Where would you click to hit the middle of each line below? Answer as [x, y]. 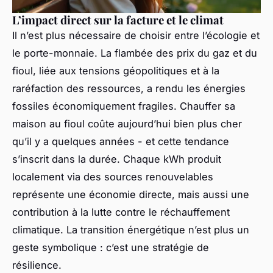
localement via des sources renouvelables [113, 176]
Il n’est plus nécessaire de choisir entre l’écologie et [136, 35]
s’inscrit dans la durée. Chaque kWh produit [117, 159]
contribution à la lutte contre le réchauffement [121, 212]
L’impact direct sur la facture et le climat [118, 19]
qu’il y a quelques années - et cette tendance [121, 141]
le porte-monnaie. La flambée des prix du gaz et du [135, 53]
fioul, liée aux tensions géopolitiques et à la [116, 70]
